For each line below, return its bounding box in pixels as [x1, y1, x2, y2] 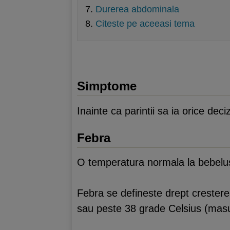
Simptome [77, 79, 137, 93]
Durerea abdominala [95, 4, 179, 14]
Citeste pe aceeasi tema [95, 18, 195, 29]
